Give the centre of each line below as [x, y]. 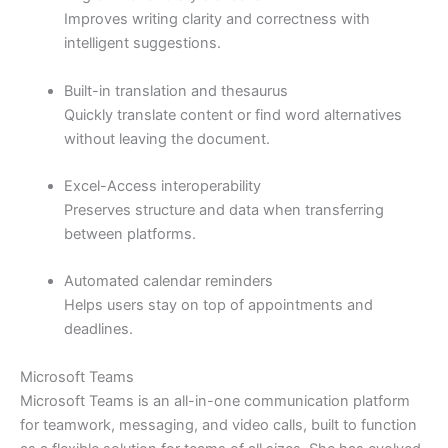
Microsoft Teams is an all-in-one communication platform [215, 400]
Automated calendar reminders [168, 281]
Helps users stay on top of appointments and [218, 305]
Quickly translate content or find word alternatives [232, 114]
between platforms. [129, 233]
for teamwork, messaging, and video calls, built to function [218, 424]
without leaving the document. [166, 138]
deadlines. [98, 329]
